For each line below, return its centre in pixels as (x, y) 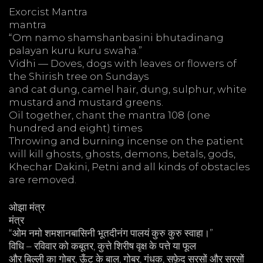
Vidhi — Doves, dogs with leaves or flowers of (123, 63)
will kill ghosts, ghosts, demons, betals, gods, (122, 154)
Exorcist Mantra (48, 11)
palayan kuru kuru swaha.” (75, 50)
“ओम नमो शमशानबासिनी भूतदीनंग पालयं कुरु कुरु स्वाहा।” (111, 233)
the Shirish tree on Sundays (79, 76)
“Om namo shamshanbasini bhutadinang (116, 37)
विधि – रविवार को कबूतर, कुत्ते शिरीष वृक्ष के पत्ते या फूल (102, 246)
